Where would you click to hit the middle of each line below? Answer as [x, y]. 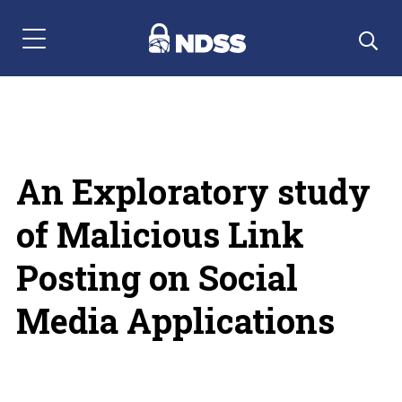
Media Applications [175, 320]
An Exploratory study [193, 191]
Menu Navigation [73, 48]
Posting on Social [157, 277]
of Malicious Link [160, 234]
